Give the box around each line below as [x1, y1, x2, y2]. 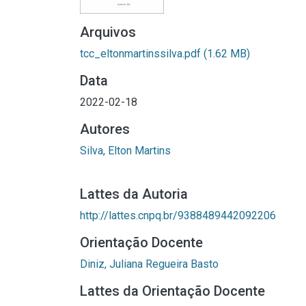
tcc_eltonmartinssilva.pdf [80, 47, 204, 60]
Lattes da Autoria [80, 186, 188, 202]
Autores [80, 121, 130, 137]
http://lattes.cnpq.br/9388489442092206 [80, 209, 276, 222]
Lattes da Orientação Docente [80, 283, 265, 299]
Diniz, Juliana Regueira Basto [80, 258, 219, 270]
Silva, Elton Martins [80, 144, 171, 157]
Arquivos [80, 24, 136, 40]
